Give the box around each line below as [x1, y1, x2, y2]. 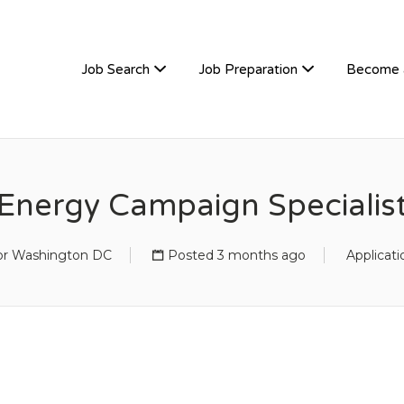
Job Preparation [198, 61, 298, 78]
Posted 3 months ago [168, 247, 306, 263]
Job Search [81, 61, 150, 78]
